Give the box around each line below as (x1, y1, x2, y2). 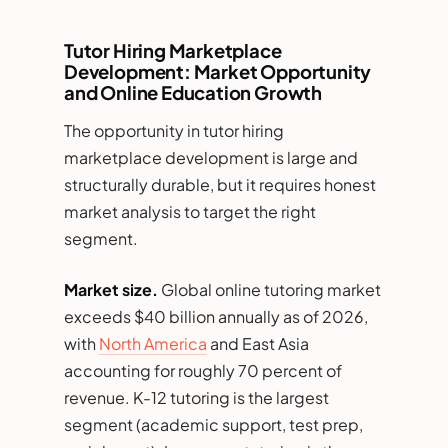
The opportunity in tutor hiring (64, 119, 284, 141)
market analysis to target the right (64, 200, 316, 222)
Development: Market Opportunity (64, 59, 372, 83)
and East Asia (207, 332, 309, 354)
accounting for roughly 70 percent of (64, 359, 342, 381)
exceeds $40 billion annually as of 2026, (64, 305, 368, 327)
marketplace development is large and (64, 146, 358, 168)
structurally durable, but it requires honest (64, 173, 376, 195)
